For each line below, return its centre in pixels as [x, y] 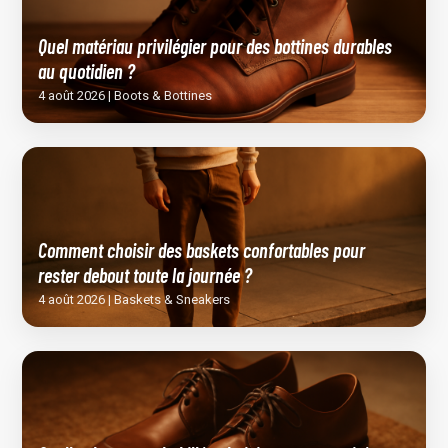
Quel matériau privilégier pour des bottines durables [215, 46]
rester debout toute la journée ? [145, 275]
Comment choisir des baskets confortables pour [202, 250]
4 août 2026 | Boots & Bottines [125, 96]
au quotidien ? [87, 71]
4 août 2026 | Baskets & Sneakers [134, 300]
